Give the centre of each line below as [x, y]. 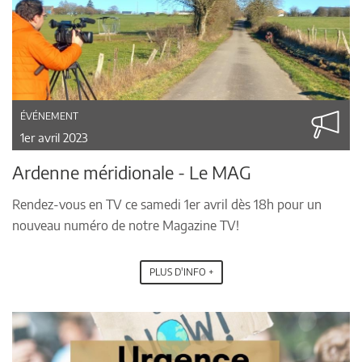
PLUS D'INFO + [181, 271]
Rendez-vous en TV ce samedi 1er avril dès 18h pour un [167, 204]
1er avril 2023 [54, 137]
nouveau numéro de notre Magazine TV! [126, 225]
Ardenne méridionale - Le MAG [132, 172]
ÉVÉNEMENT [49, 116]
